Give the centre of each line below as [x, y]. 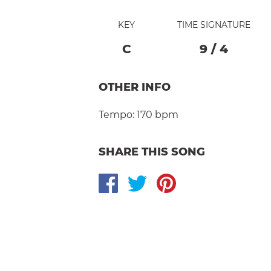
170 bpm [158, 114]
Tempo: [116, 114]
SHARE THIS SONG [152, 152]
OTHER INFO [135, 87]
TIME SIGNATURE [214, 24]
